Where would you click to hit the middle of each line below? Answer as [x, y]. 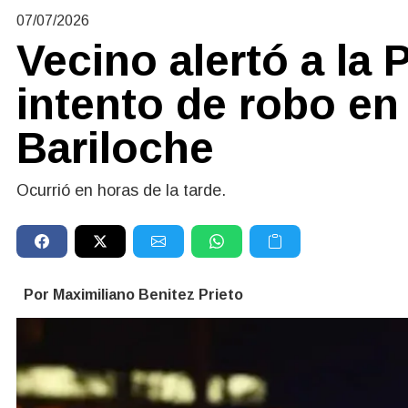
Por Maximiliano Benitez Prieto [133, 294]
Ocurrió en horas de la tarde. [121, 190]
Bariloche [115, 148]
